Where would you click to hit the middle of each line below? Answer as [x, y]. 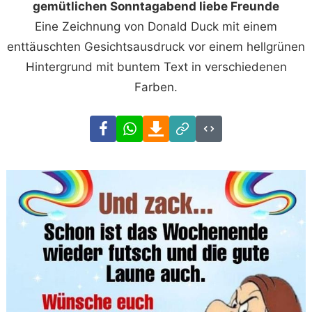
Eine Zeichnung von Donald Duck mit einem [156, 27]
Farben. [156, 87]
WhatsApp [171, 125]
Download [197, 125]
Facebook [143, 125]
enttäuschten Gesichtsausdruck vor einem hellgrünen [156, 47]
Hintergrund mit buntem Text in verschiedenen [156, 67]
